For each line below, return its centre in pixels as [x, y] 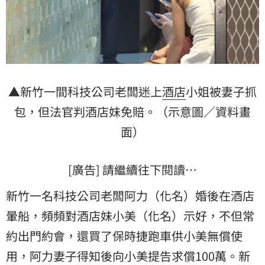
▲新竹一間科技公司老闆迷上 [85, 91]
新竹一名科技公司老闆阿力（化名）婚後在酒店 [130, 195]
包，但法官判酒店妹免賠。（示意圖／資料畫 [132, 111]
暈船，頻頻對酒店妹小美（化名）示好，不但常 [130, 215]
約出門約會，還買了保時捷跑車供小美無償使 [124, 235]
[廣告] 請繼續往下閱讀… [132, 169]
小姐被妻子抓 [221, 91]
